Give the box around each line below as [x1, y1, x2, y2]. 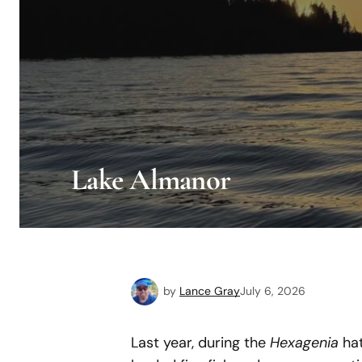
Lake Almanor [71, 162, 231, 197]
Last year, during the [131, 333, 270, 352]
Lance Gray [179, 283, 240, 298]
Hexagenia [270, 333, 339, 352]
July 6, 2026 [240, 283, 305, 298]
